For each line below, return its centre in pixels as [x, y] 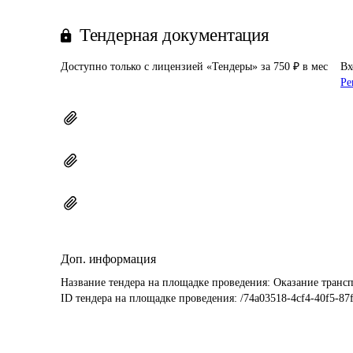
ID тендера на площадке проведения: [150, 298]
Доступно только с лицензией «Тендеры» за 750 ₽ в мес [194, 67]
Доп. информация [108, 259]
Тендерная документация [175, 35]
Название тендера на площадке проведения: [167, 282]
